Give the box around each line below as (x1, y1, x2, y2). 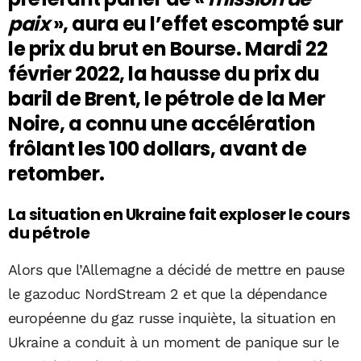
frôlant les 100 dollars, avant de (8, 135, 307, 162)
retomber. (8, 160, 105, 187)
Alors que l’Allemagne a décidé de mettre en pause (8, 261, 345, 279)
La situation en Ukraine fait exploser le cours (8, 203, 351, 226)
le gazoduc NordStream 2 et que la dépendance (8, 285, 327, 303)
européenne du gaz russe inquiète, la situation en (8, 309, 336, 327)
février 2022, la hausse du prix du (8, 60, 320, 87)
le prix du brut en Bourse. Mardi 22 (8, 35, 328, 62)
